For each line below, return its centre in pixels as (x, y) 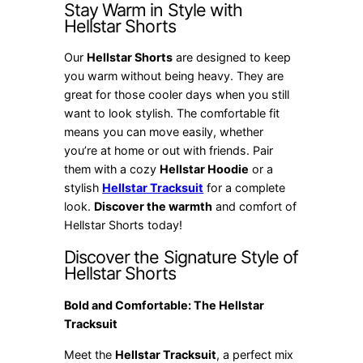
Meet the (90, 354)
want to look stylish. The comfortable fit (172, 113)
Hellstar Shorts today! (124, 225)
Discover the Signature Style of (181, 257)
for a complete (245, 188)
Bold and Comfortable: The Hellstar (164, 305)
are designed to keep (232, 58)
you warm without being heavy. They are (174, 76)
